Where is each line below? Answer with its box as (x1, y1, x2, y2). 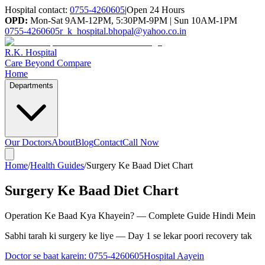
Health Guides (30, 160, 84, 170)
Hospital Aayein (144, 250, 204, 261)
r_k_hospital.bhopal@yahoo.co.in (60, 26, 186, 36)
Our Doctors (5, 137, 51, 147)
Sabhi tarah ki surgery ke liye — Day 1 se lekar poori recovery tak (5, 230, 252, 241)
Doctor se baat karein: (5, 250, 89, 261)
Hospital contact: (5, 5, 67, 15)
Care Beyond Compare (5, 58, 91, 68)
